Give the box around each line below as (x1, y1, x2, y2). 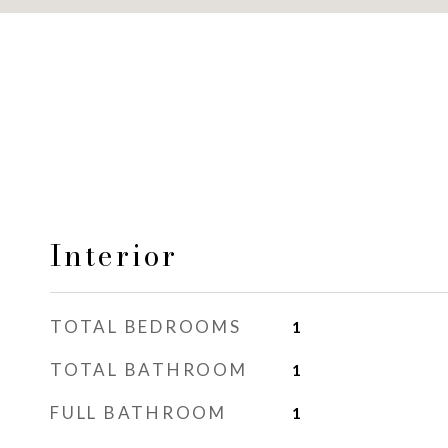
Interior (50, 233, 178, 278)
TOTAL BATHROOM (50, 359, 248, 380)
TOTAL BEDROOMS (50, 316, 242, 337)
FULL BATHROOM (50, 402, 227, 423)
